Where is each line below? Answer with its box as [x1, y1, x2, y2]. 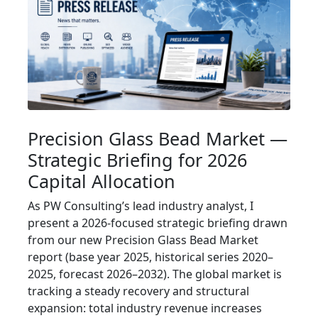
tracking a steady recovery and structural [28, 283, 249, 300]
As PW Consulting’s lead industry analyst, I [28, 198, 253, 214]
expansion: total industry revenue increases [28, 300, 262, 317]
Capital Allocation [28, 169, 175, 194]
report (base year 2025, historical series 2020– [28, 249, 273, 265]
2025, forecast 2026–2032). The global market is [28, 266, 282, 283]
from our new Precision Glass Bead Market [28, 232, 258, 248]
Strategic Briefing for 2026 [28, 148, 247, 172]
